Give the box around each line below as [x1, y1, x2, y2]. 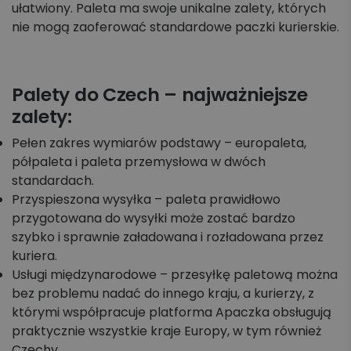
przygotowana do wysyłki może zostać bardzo [12, 209, 295, 228]
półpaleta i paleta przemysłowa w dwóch [12, 153, 266, 172]
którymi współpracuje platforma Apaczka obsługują [12, 303, 331, 322]
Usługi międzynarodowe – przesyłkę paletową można [12, 266, 338, 284]
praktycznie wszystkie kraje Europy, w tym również [12, 322, 321, 341]
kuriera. [12, 247, 57, 266]
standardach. [12, 172, 94, 190]
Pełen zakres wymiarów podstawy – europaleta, [12, 134, 306, 153]
